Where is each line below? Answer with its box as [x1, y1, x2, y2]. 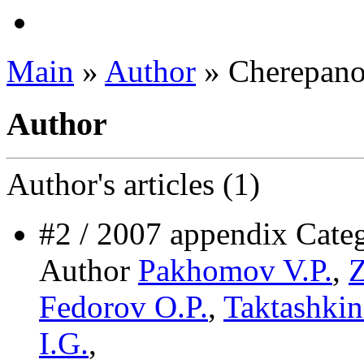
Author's [6, 167, 115, 202]
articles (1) [115, 167, 260, 202]
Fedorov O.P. [39, 289, 208, 325]
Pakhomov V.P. [138, 253, 332, 288]
